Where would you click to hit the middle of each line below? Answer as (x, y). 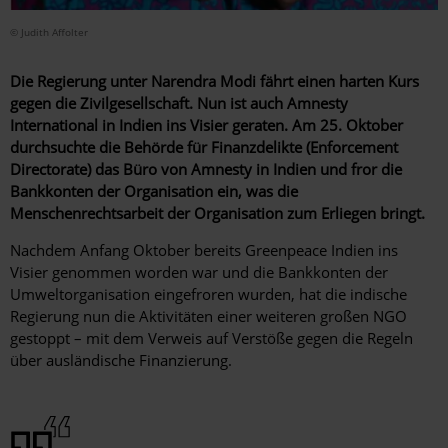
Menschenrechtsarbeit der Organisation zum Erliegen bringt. (217, 212)
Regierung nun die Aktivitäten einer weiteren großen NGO (208, 315)
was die (272, 190)
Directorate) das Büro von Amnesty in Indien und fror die (206, 168)
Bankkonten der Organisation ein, (126, 190)
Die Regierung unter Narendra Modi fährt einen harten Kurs (214, 80)
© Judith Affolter (49, 31)
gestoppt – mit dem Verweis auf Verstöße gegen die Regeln (211, 337)
